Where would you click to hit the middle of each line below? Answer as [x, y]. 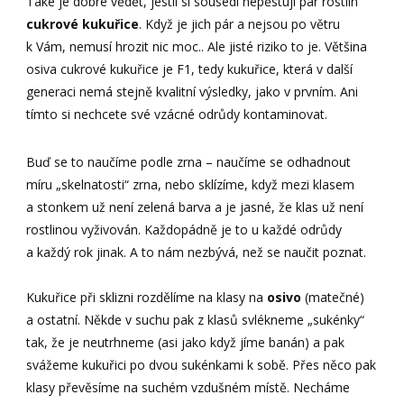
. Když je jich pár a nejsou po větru [240, 23]
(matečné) [335, 297]
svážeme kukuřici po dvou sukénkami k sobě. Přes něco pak [202, 364]
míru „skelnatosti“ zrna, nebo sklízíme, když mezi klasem [191, 184]
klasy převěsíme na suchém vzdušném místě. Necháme [188, 387]
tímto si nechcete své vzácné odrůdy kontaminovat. [177, 114]
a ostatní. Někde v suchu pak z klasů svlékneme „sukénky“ [196, 319]
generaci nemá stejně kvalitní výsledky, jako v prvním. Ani [193, 91]
